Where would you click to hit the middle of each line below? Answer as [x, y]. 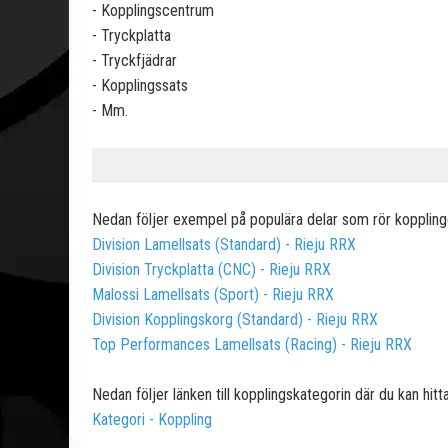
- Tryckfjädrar [134, 60]
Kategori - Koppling [152, 419]
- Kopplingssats [140, 85]
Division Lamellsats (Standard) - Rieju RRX [224, 244]
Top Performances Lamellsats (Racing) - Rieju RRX [252, 344]
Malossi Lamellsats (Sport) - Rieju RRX [213, 294]
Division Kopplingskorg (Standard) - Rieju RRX [235, 319]
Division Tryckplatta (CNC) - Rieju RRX [211, 269]
